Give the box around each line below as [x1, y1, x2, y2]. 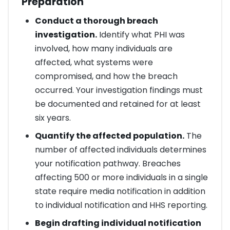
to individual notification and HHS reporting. [34, 199, 207, 212]
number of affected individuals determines [34, 144, 206, 156]
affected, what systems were [34, 56, 153, 69]
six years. [34, 112, 71, 124]
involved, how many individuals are [34, 43, 172, 55]
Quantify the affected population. [34, 130, 184, 142]
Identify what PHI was [97, 29, 185, 41]
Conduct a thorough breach [34, 15, 158, 27]
